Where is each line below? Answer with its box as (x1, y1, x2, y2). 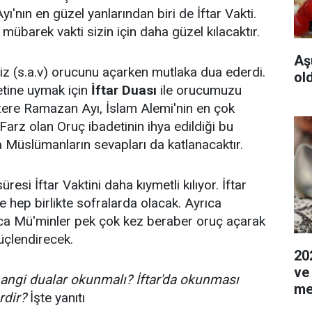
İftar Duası (91, 82, 157, 98)
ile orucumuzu (157, 82, 242, 98)
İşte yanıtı (26, 290, 85, 306)
